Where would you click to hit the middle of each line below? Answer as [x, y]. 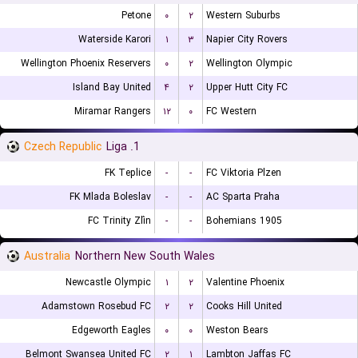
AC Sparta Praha [243, 197]
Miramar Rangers [113, 111]
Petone [136, 16]
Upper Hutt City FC [247, 88]
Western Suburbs [243, 16]
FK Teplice [128, 173]
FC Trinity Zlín [119, 221]
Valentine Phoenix [245, 282]
